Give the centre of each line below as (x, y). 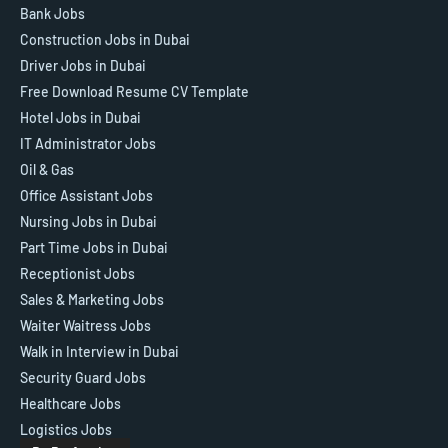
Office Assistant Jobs (86, 195)
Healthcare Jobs (70, 403)
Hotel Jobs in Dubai (80, 117)
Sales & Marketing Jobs (92, 299)
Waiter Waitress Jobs (85, 325)
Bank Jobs (52, 13)
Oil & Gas (47, 169)
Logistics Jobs (66, 429)
